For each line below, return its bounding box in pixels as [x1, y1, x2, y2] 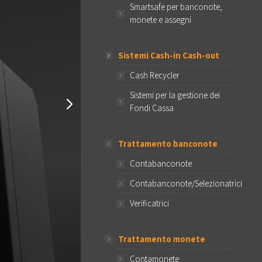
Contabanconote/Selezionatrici [130, 178, 242, 189]
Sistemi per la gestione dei [130, 89, 220, 101]
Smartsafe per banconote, [130, 1, 222, 12]
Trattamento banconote [118, 138, 218, 149]
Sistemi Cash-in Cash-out [118, 50, 219, 61]
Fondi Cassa [130, 102, 174, 113]
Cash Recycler [130, 70, 180, 81]
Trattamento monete [118, 233, 205, 244]
